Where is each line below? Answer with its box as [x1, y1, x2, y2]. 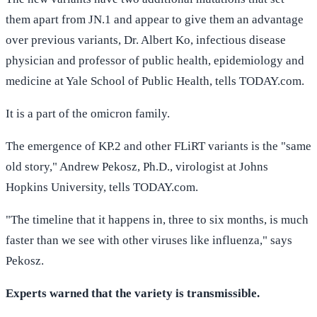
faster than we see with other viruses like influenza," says [6, 233, 292, 247]
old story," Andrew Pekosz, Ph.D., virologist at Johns [6, 159, 268, 173]
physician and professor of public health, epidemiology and [6, 53, 304, 67]
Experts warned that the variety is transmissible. [6, 286, 260, 300]
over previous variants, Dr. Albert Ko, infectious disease [6, 33, 286, 47]
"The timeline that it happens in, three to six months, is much [6, 212, 309, 226]
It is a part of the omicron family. [6, 106, 170, 120]
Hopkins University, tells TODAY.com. [6, 180, 198, 194]
